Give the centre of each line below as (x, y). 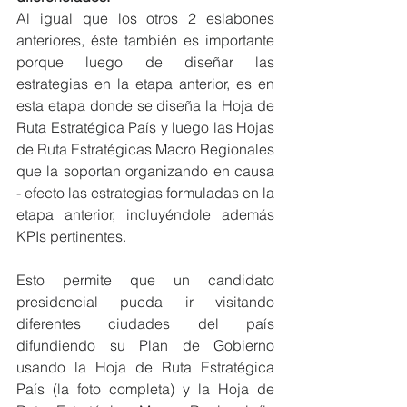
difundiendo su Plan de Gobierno (145, 345)
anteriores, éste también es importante (145, 40)
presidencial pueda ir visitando (145, 302)
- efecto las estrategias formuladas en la (145, 193)
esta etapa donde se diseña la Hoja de (145, 105)
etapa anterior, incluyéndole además (145, 214)
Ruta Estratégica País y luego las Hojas (145, 127)
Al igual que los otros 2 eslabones (145, 18)
